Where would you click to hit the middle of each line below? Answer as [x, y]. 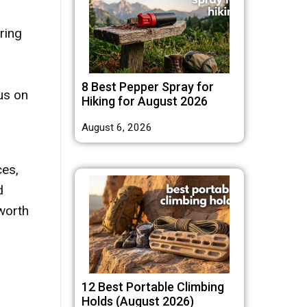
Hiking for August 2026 [145, 101]
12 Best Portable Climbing [153, 286]
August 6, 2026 [117, 127]
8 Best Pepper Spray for [148, 87]
